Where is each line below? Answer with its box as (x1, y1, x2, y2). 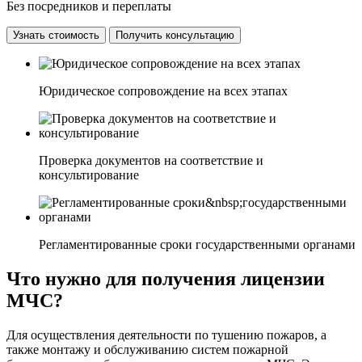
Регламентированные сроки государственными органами (39, 237, 356, 251)
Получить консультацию (116, 28, 234, 41)
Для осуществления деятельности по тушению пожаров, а (6, 327, 326, 342)
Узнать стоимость (13, 28, 99, 41)
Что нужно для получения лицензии (6, 267, 325, 289)
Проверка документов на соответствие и (39, 153, 263, 167)
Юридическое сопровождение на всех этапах (39, 83, 288, 98)
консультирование (39, 167, 139, 182)
